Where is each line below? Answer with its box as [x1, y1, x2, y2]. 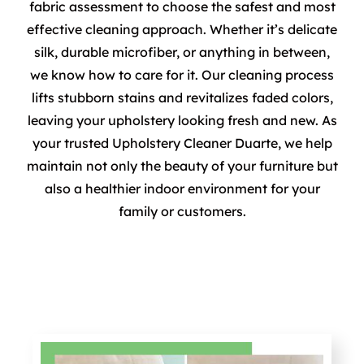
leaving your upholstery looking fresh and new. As [27, 111, 337, 128]
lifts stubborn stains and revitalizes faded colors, [31, 89, 333, 106]
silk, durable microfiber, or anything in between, [34, 43, 330, 60]
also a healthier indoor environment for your [44, 180, 320, 197]
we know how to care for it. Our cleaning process [30, 66, 334, 83]
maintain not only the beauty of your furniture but [26, 157, 338, 174]
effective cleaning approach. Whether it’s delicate [27, 20, 337, 37]
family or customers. [118, 202, 246, 219]
